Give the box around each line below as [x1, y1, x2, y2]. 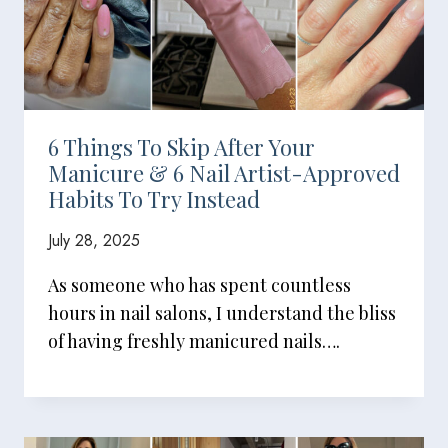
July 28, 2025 [48, 229, 140, 252]
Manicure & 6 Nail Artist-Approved [48, 158, 400, 188]
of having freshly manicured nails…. [48, 329, 340, 353]
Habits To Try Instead [48, 184, 260, 214]
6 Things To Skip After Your [48, 132, 315, 162]
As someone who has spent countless [48, 273, 351, 297]
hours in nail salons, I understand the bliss [48, 301, 396, 325]
